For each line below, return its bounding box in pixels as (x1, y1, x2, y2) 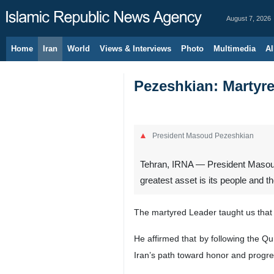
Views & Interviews (100, 44, 171, 53)
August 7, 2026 (226, 15, 271, 22)
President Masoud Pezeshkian (152, 131, 254, 139)
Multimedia (213, 44, 256, 53)
